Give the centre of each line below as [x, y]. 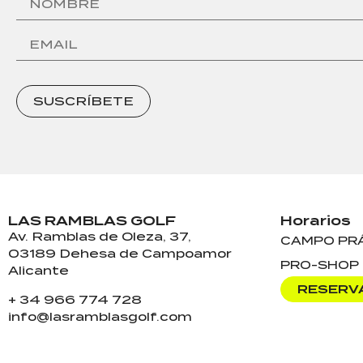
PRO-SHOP [320, 265]
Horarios [316, 221]
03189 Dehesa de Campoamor [120, 254]
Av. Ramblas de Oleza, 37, [100, 237]
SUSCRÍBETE [83, 101]
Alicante [38, 271]
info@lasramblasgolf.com [100, 316]
